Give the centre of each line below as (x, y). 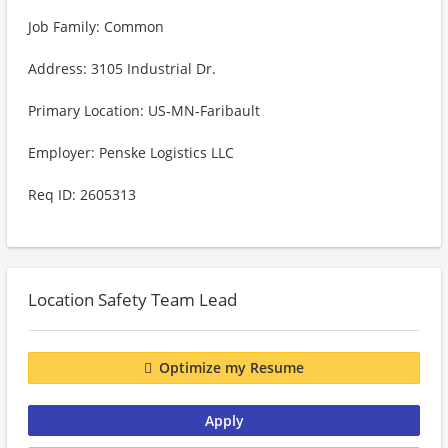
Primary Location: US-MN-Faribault (144, 110)
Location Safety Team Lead (132, 299)
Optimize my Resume (231, 368)
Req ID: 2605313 (82, 194)
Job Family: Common (96, 26)
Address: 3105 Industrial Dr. (122, 68)
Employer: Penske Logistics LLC (131, 152)
